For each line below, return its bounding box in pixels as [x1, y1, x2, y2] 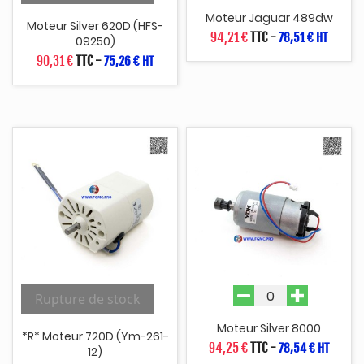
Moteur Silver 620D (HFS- [27, 17, 163, 34]
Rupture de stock [35, 290, 141, 309]
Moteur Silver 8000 [217, 320, 321, 337]
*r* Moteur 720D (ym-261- [21, 328, 169, 345]
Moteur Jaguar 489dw [205, 9, 333, 26]
